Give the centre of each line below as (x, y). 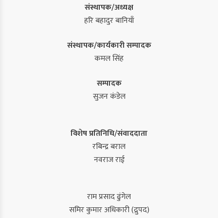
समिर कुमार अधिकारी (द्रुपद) (109, 210)
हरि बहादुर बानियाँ (109, 21)
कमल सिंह (109, 59)
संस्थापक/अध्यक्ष (109, 8)
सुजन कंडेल (109, 97)
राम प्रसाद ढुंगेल (109, 197)
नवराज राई (109, 160)
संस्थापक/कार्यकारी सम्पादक (109, 46)
